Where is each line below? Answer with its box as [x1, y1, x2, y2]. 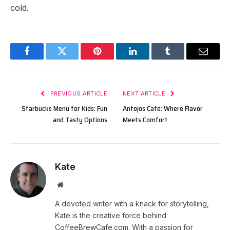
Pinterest [97, 54, 129, 64]
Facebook [26, 54, 62, 64]
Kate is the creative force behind [55, 210, 166, 220]
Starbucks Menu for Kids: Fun [22, 102, 107, 114]
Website [63, 180, 86, 188]
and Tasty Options [53, 113, 107, 125]
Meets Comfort [123, 113, 168, 125]
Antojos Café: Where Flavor [123, 102, 203, 114]
